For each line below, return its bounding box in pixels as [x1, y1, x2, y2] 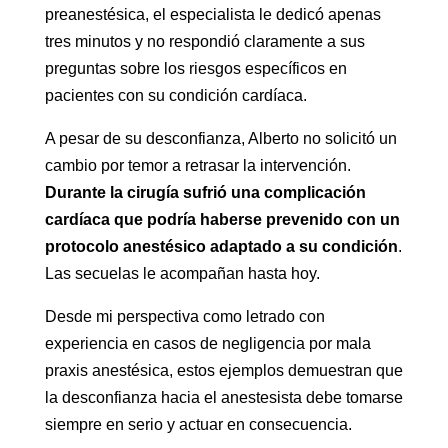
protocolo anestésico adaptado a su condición [44, 238, 398, 256]
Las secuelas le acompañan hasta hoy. [44, 265, 320, 283]
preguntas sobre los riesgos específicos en [44, 60, 347, 78]
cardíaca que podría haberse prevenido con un [44, 211, 400, 229]
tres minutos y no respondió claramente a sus [44, 33, 365, 51]
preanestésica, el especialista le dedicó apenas [44, 6, 381, 24]
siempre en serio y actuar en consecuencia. [44, 416, 352, 434]
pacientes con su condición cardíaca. [44, 87, 307, 105]
